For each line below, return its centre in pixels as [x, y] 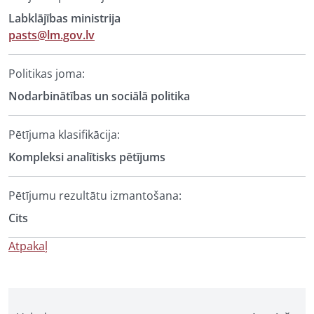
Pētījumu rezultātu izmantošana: [95, 196]
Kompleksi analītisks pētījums [87, 157]
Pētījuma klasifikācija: [64, 135]
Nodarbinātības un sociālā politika [99, 96]
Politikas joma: [47, 74]
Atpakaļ [28, 246]
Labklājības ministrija [64, 18]
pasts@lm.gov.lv [52, 35]
